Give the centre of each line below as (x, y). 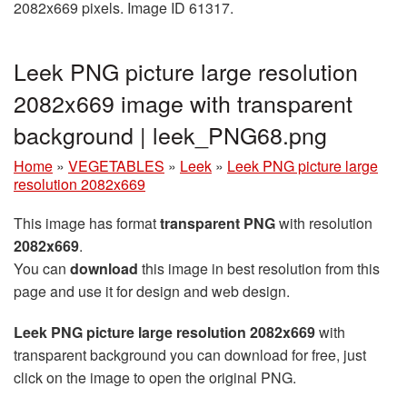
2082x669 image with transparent (183, 102)
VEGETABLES (116, 165)
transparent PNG (218, 223)
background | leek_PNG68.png (170, 134)
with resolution (324, 223)
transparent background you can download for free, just (190, 354)
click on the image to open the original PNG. (155, 377)
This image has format (87, 223)
